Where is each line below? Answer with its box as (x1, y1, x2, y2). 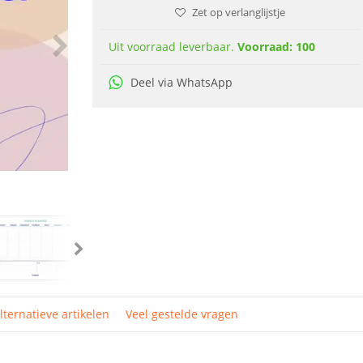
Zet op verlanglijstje (192, 5, 285, 19)
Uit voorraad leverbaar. (109, 39, 237, 54)
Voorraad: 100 (237, 39, 315, 54)
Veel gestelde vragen (126, 306, 238, 322)
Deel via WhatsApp (130, 75, 233, 90)
